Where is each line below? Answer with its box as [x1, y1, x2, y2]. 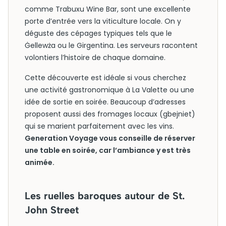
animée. [25, 157, 54, 167]
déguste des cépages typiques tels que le [25, 28, 172, 38]
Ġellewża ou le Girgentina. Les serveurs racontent [25, 40, 198, 50]
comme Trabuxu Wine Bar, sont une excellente [25, 4, 191, 14]
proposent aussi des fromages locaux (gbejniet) [25, 109, 195, 119]
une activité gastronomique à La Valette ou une [25, 85, 194, 95]
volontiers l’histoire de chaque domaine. [25, 52, 165, 63]
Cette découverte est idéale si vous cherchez [25, 73, 186, 83]
